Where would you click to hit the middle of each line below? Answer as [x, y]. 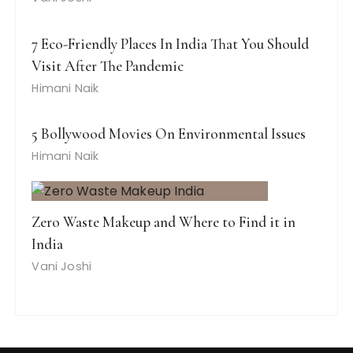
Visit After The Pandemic [108, 66]
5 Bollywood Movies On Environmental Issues [169, 134]
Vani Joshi [61, 267]
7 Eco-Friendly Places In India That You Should [171, 44]
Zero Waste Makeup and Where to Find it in [164, 223]
